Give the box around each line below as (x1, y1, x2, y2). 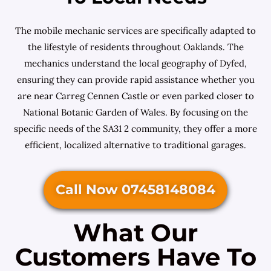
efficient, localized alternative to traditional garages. (25, 139, 246, 151)
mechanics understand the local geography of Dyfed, (24, 57, 247, 69)
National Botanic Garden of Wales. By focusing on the (23, 106, 248, 118)
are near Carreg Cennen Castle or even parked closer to (17, 90, 254, 102)
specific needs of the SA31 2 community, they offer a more (14, 123, 257, 134)
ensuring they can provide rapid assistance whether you (16, 74, 255, 85)
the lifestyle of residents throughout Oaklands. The (27, 41, 244, 53)
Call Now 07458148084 (56, 181, 215, 198)
